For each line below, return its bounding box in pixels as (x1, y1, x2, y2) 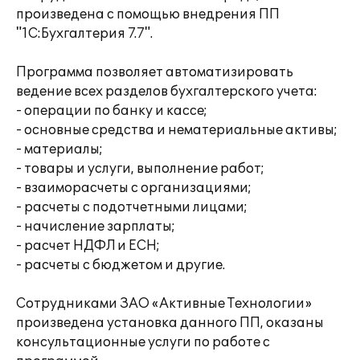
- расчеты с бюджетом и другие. (16, 257, 225, 273)
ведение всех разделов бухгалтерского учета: (16, 84, 317, 100)
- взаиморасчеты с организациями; (16, 180, 252, 196)
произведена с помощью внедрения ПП (16, 6, 280, 22)
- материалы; (16, 141, 103, 157)
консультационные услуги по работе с (16, 334, 270, 350)
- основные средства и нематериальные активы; (16, 122, 337, 138)
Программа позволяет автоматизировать (16, 64, 293, 80)
